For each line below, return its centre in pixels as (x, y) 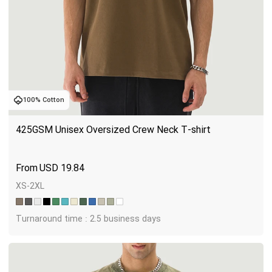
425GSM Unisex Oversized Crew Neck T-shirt (113, 130)
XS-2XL (30, 186)
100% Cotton (44, 100)
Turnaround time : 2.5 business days (88, 219)
